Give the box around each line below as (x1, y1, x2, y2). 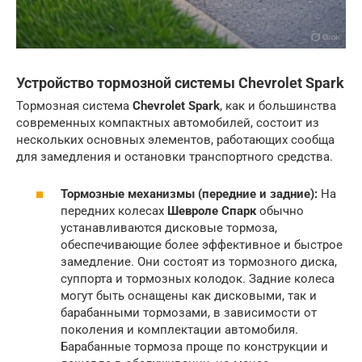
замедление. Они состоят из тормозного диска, (61, 255, 337, 270)
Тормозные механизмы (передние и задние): (61, 187, 318, 202)
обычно (256, 204, 304, 219)
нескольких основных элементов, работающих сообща (16, 132, 335, 147)
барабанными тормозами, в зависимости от (61, 305, 317, 321)
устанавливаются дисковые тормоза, (61, 221, 277, 236)
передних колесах (61, 204, 167, 219)
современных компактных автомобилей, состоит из (16, 115, 319, 130)
